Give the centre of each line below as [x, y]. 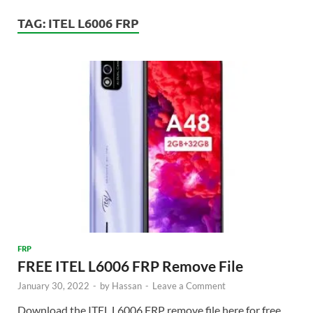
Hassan [127, 286]
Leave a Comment [189, 286]
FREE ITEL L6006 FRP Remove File [130, 266]
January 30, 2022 [53, 286]
